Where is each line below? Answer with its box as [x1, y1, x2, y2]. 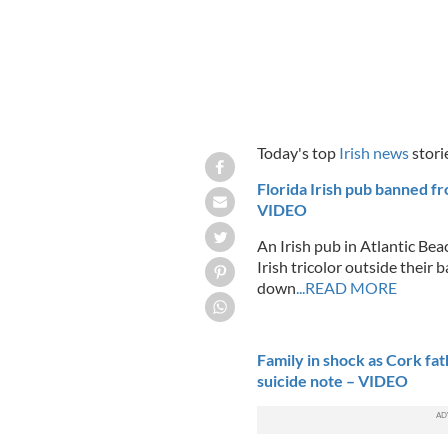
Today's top [256, 142, 339, 162]
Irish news [338, 142, 409, 162]
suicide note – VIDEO [256, 370, 408, 390]
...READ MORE [295, 277, 397, 297]
